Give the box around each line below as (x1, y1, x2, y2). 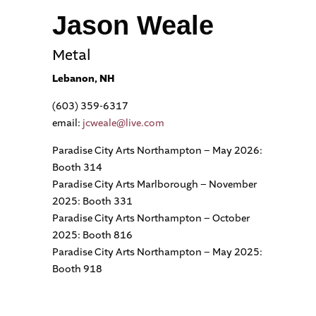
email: (52, 116, 83, 130)
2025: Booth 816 (52, 229, 133, 242)
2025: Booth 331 (52, 195, 133, 208)
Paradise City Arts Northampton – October (52, 212, 250, 225)
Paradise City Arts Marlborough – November (52, 178, 257, 191)
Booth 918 (52, 262, 102, 276)
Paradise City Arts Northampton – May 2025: (52, 245, 262, 259)
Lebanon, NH (52, 72, 114, 85)
